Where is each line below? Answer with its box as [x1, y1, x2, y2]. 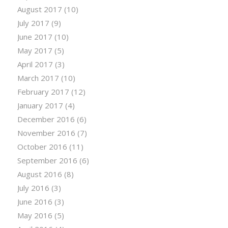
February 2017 [17, 87, 69, 97]
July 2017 [17, 18, 49, 28]
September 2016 [17, 155, 77, 166]
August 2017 [17, 4, 62, 15]
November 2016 [17, 128, 75, 138]
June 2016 [17, 196, 52, 207]
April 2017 [17, 59, 53, 70]
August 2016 [17, 169, 62, 180]
